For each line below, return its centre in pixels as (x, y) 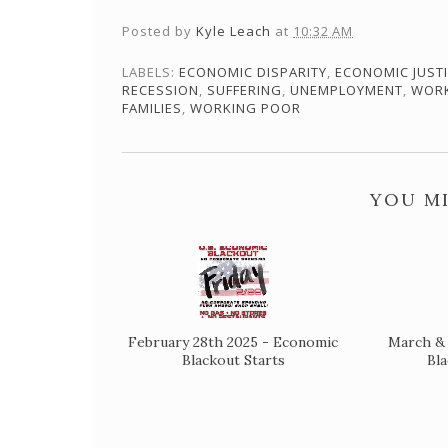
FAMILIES (152, 108)
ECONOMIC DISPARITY (253, 72)
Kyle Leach (233, 31)
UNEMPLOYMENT (346, 90)
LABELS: (150, 72)
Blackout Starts (233, 360)
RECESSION (160, 90)
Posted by (159, 31)
